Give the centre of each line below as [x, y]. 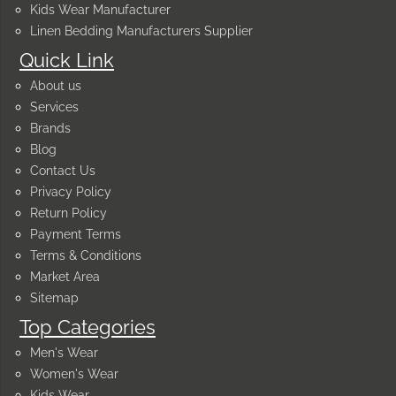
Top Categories [88, 327]
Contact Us [63, 171]
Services [54, 107]
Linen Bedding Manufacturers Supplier [141, 31]
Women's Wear [74, 374]
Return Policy [69, 213]
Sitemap [54, 298]
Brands [50, 129]
